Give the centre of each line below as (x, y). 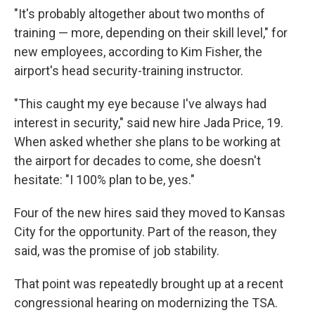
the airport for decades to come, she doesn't (137, 161)
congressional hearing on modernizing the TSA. (146, 303)
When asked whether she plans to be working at (147, 142)
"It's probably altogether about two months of (140, 14)
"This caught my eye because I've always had (140, 104)
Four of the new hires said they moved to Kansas (150, 213)
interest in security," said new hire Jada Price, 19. (149, 123)
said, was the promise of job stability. (117, 251)
